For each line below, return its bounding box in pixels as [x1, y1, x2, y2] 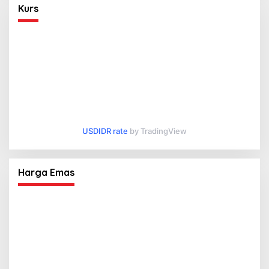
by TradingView [128, 125, 187, 136]
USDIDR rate [82, 125, 128, 136]
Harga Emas [18, 166, 74, 178]
